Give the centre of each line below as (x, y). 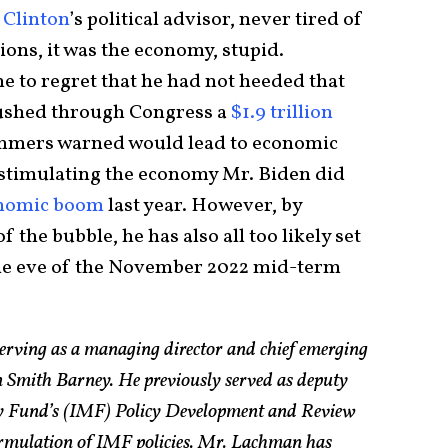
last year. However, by (203, 205)
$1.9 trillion (282, 112)
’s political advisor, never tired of (216, 19)
